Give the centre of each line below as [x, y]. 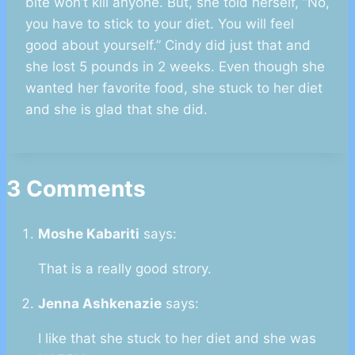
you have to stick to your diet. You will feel [160, 24]
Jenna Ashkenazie [100, 303]
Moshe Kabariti [89, 233]
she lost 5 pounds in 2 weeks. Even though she [175, 67]
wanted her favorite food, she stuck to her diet [174, 88]
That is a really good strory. [125, 268]
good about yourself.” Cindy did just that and [168, 46]
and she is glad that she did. [116, 110]
